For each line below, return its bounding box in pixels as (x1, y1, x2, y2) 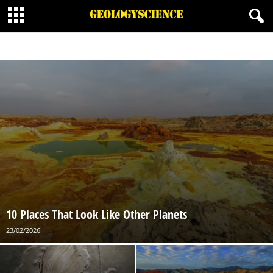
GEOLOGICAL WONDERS (129, 42, 194, 51)
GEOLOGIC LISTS (76, 42, 120, 51)
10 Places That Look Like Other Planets (6, 206, 187, 223)
